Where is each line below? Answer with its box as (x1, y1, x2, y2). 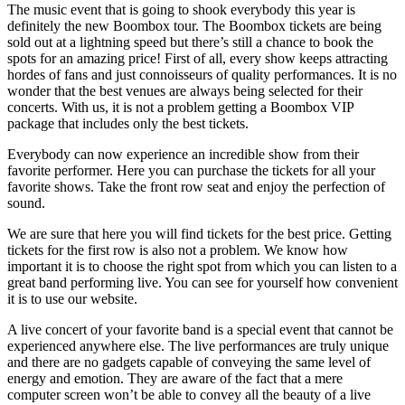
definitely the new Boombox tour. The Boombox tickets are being (7, 17, 381, 33)
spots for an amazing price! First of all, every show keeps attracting (7, 50, 388, 66)
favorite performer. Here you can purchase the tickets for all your (7, 162, 375, 178)
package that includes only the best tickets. (7, 115, 249, 131)
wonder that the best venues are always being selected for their (7, 82, 363, 99)
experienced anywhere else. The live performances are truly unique (7, 337, 389, 353)
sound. (7, 194, 45, 211)
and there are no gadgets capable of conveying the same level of (7, 353, 371, 370)
